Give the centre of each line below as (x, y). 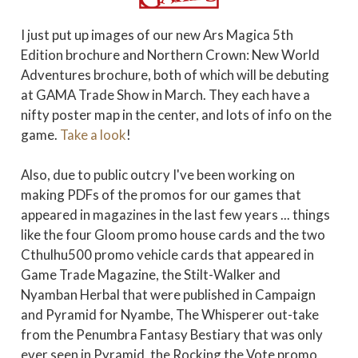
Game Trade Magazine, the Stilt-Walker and (151, 274)
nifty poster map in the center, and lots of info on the (176, 114)
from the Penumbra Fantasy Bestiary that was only (172, 334)
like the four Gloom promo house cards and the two (173, 234)
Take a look (93, 134)
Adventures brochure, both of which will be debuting (175, 74)
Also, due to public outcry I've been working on (158, 174)
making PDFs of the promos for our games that (161, 194)
